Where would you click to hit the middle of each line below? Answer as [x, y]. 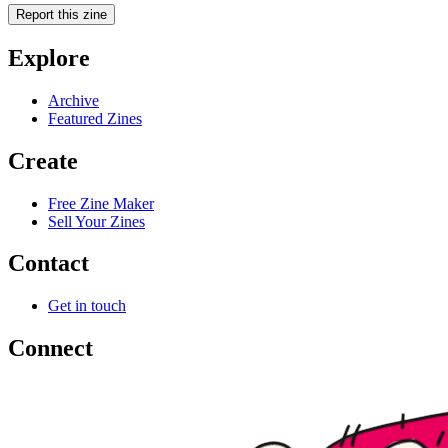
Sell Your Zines [96, 221]
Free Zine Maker [101, 203]
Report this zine [61, 14]
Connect [50, 348]
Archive [73, 100]
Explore [49, 57]
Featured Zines [95, 118]
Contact [48, 263]
